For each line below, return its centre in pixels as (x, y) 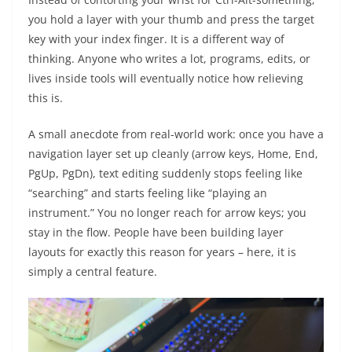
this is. (46, 98)
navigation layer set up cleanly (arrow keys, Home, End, (173, 154)
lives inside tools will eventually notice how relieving (166, 79)
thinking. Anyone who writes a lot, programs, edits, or (169, 59)
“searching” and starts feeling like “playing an (148, 193)
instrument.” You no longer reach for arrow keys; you (167, 213)
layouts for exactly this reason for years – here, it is (162, 252)
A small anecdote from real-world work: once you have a (176, 134)
